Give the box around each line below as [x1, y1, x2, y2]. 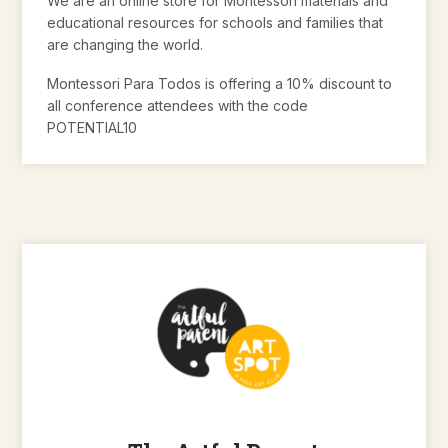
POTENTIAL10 [47, 118, 138, 136]
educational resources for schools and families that [47, 14, 384, 32]
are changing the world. [47, 36, 204, 54]
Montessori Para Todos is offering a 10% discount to [47, 74, 393, 92]
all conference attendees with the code [47, 96, 309, 114]
